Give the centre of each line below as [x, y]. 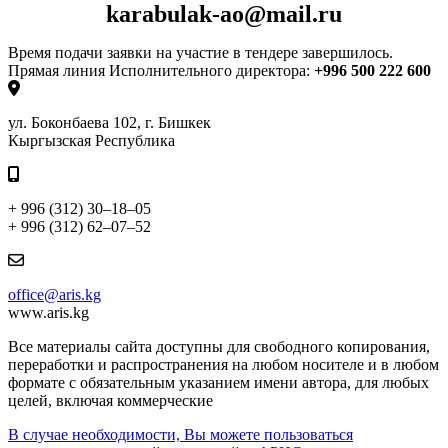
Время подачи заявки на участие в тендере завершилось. [200, 53]
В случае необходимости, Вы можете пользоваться [180, 435]
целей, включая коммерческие [110, 401]
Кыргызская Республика [91, 141]
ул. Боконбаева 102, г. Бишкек [109, 123]
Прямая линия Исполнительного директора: [161, 71]
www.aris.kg [48, 313]
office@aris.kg [54, 295]
